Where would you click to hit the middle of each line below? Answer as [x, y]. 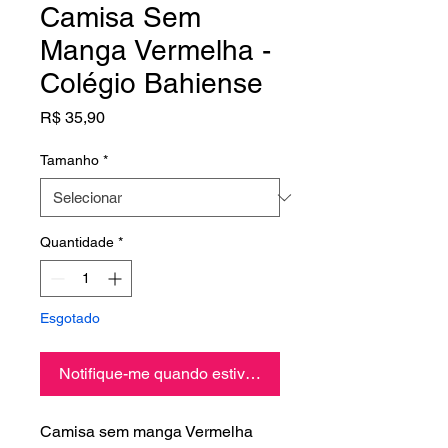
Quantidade [77, 242]
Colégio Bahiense [151, 83]
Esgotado [70, 318]
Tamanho [69, 160]
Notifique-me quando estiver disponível [197, 374]
